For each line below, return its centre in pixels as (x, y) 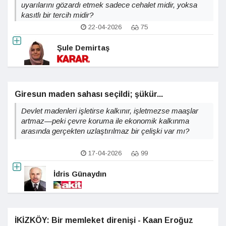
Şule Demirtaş (83, 47)
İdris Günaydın (80, 174)
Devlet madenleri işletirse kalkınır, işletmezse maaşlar (110, 111)
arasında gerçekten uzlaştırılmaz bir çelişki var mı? (105, 131)
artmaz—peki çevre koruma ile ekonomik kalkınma (105, 121)
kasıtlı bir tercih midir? (57, 15)
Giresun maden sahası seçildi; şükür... (89, 94)
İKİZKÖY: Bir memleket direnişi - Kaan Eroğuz (104, 220)
